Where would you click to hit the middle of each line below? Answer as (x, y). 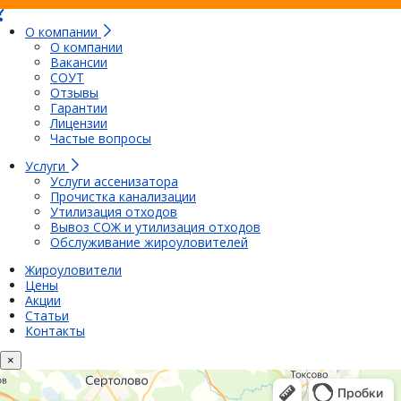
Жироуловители (73, 269)
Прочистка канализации (123, 196)
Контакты (55, 330)
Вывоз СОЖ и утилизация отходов (155, 226)
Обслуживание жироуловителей (149, 242)
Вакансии (79, 62)
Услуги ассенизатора (114, 181)
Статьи (47, 315)
